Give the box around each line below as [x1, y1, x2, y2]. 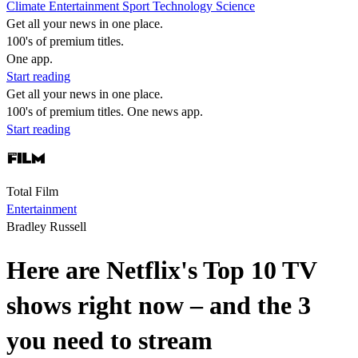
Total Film [6, 185, 58, 198]
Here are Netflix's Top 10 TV [6, 256, 316, 285]
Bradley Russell [6, 220, 86, 233]
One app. [6, 52, 53, 66]
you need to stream [6, 326, 213, 356]
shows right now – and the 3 [6, 291, 311, 320]
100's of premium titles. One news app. [6, 105, 203, 118]
